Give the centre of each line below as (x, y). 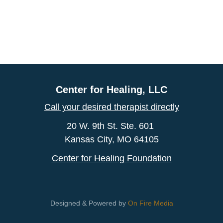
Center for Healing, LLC (111, 90)
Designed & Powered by (89, 203)
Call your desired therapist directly (111, 107)
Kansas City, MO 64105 (111, 140)
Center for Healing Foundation (111, 159)
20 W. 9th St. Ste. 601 (111, 126)
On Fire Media (150, 203)
